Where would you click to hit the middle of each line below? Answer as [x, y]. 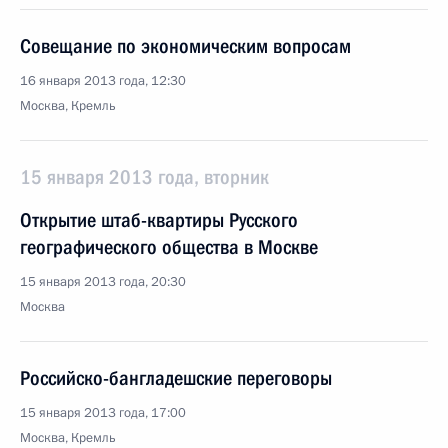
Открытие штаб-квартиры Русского [159, 220]
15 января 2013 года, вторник [144, 177]
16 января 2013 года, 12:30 [103, 81]
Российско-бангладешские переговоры [176, 378]
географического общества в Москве [169, 247]
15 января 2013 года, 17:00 [103, 413]
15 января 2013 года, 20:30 [103, 282]
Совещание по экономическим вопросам [185, 46]
